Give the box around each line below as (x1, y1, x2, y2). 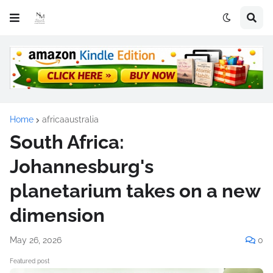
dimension (10, 204, 105, 226)
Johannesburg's (10, 155, 154, 177)
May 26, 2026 (10, 235, 62, 245)
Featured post (10, 257, 49, 264)
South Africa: (10, 130, 124, 153)
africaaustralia (42, 114, 99, 124)
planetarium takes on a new (10, 179, 260, 202)
